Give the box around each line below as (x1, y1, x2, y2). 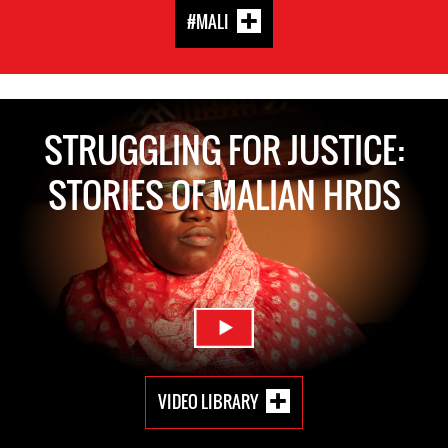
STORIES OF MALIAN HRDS (47, 167, 401, 220)
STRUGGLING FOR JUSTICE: (43, 122, 405, 175)
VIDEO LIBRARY (158, 388, 258, 414)
